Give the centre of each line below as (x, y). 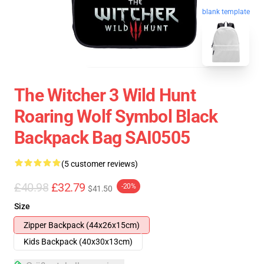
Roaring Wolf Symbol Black (116, 116)
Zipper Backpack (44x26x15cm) (82, 225)
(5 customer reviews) (100, 164)
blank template (226, 13)
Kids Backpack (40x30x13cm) (78, 242)
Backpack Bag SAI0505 (102, 138)
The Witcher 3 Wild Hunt (105, 95)
